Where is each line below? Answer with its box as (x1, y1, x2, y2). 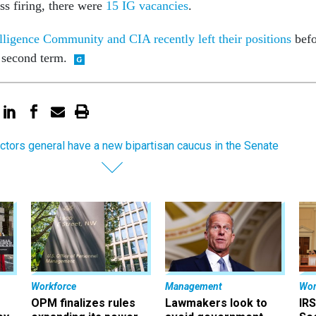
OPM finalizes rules (31, 296, 135, 310)
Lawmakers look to (165, 296, 267, 310)
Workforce (31, 281, 76, 293)
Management (165, 281, 222, 293)
